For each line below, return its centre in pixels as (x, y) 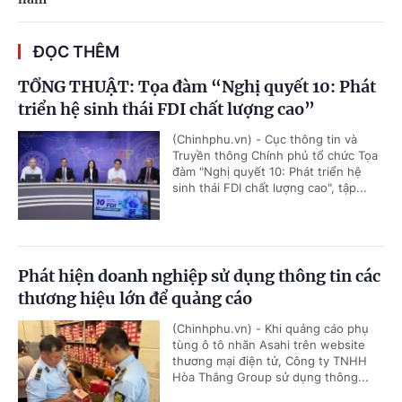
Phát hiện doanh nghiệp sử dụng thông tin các (199, 276)
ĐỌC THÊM (76, 52)
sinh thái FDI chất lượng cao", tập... (270, 188)
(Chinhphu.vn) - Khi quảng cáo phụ (271, 329)
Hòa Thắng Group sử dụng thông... (271, 377)
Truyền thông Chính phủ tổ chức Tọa (275, 156)
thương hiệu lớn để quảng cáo (135, 299)
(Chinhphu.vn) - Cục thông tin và (265, 140)
